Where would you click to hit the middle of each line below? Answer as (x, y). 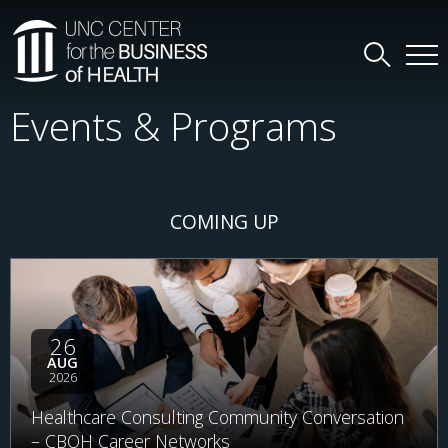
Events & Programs (173, 126)
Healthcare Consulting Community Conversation (217, 417)
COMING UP (224, 221)
